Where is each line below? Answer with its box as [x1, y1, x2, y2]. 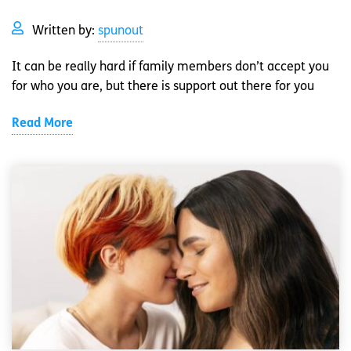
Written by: [32, 25, 98, 38]
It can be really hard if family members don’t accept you [12, 61, 329, 74]
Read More [12, 118, 73, 131]
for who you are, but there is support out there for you [12, 81, 314, 94]
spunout [98, 25, 143, 38]
